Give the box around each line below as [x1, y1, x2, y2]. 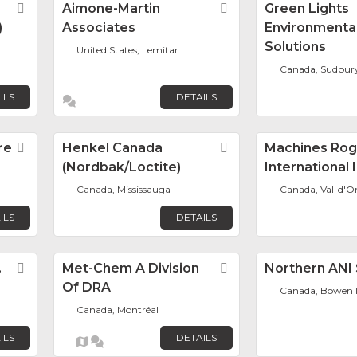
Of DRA [61, 280, 111, 295]
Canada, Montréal [76, 304, 159, 316]
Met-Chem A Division [61, 261, 199, 276]
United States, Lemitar [76, 44, 179, 56]
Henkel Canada [61, 140, 163, 155]
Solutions [265, 39, 327, 54]
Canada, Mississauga [76, 183, 171, 195]
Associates [61, 20, 135, 35]
